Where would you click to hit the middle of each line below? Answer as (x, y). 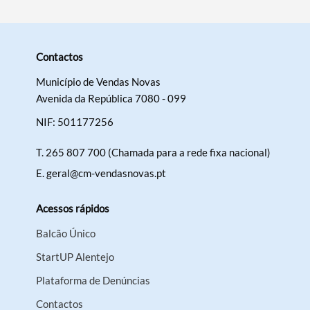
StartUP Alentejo (75, 257)
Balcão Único (66, 234)
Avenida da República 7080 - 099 (111, 99)
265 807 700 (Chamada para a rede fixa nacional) (158, 153)
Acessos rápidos (73, 209)
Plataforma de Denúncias (93, 281)
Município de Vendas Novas (99, 82)
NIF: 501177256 (75, 122)
